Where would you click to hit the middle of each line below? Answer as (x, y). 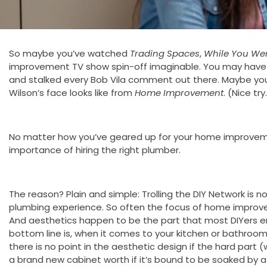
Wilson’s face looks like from (72, 92)
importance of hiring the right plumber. (95, 150)
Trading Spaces (165, 53)
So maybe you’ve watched (69, 53)
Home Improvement (179, 92)
